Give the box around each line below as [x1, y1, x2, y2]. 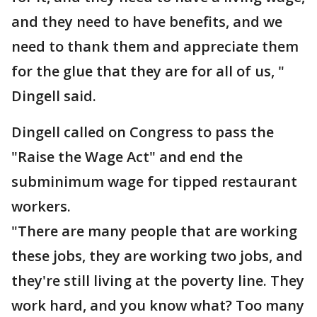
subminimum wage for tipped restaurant [11, 172, 297, 191]
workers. [11, 197, 71, 216]
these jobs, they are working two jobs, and [11, 246, 303, 265]
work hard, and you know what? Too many [11, 296, 304, 315]
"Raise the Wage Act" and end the [11, 147, 243, 166]
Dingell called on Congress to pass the [11, 122, 274, 142]
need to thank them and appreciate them [11, 37, 299, 56]
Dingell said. [11, 86, 100, 105]
